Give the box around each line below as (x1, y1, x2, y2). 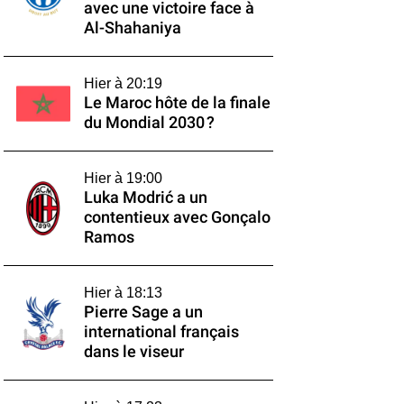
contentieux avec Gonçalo (83, 208, 271, 226)
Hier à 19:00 (83, 170, 162, 186)
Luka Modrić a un (83, 188, 207, 207)
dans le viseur (83, 343, 184, 361)
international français (83, 323, 239, 341)
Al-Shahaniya (83, 19, 181, 37)
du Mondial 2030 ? (83, 114, 215, 132)
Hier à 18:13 (83, 285, 162, 300)
